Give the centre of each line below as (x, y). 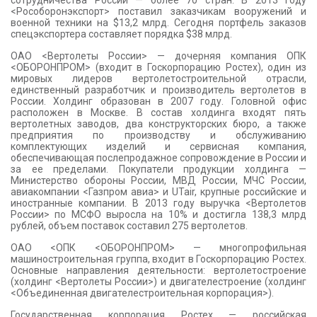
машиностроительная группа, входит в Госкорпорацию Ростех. (158, 259)
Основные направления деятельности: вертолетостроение (158, 270)
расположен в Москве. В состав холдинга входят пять (158, 113)
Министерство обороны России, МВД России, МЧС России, (158, 180)
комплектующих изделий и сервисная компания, (158, 146)
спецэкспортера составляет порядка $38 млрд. (121, 34)
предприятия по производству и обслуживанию (158, 135)
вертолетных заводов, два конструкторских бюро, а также (158, 124)
